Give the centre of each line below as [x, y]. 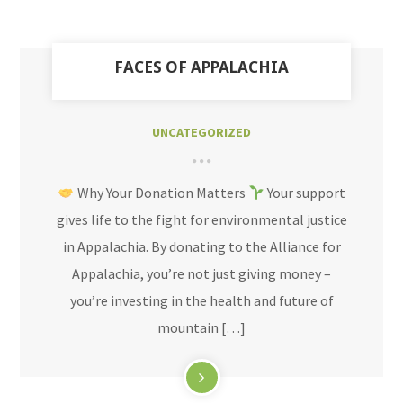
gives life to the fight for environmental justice [201, 219]
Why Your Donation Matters [161, 193]
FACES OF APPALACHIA [201, 67]
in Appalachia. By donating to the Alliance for [201, 246]
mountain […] [201, 327]
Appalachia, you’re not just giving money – [201, 273]
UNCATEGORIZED [201, 132]
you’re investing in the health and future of [201, 300]
